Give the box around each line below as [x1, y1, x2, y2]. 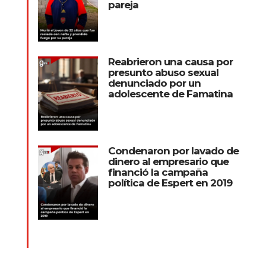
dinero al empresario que [107, 155, 229, 167]
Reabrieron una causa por [107, 55, 233, 68]
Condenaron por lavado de [107, 144, 239, 157]
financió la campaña [107, 166, 208, 178]
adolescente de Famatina [107, 87, 233, 100]
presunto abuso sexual [107, 66, 218, 78]
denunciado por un [107, 77, 201, 89]
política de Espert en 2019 [107, 176, 232, 189]
